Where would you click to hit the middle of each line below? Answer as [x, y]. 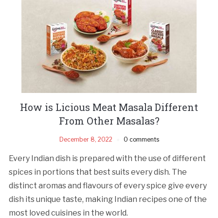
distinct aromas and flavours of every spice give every [108, 185]
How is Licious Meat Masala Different [109, 107]
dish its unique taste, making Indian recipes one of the [108, 199]
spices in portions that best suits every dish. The [98, 172]
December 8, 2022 [86, 139]
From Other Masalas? [109, 120]
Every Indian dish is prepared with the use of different [107, 158]
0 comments [141, 139]
